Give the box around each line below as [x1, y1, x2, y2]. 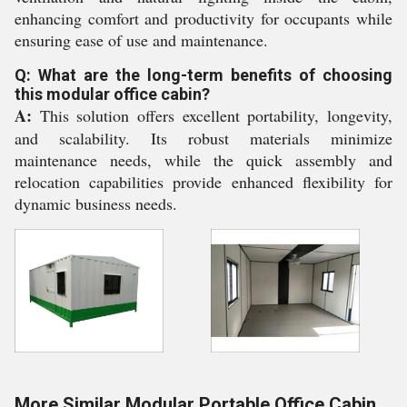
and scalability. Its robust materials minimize [15, 127, 392, 149]
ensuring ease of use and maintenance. [15, 29, 268, 51]
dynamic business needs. [15, 193, 177, 214]
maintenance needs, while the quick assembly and [15, 149, 392, 171]
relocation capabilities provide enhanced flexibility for [15, 171, 392, 193]
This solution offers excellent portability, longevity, [32, 104, 392, 126]
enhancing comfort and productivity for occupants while [15, 7, 392, 29]
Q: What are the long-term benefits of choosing [15, 65, 392, 84]
